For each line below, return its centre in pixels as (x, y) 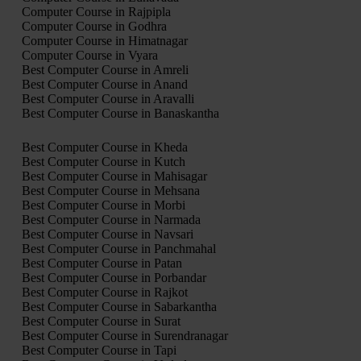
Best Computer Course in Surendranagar (124, 336)
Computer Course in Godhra (94, 27)
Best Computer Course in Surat (101, 322)
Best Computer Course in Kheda (104, 147)
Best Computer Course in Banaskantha (120, 114)
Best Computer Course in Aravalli (108, 99)
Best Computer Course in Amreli (105, 70)
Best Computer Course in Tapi (99, 351)
